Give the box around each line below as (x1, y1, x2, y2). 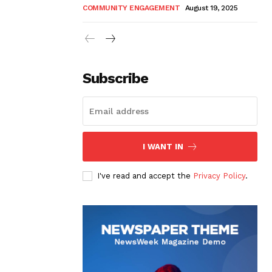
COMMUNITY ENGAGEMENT (83, 3, 180, 12)
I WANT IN (142, 141, 183, 151)
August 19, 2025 (185, 3, 237, 12)
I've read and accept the (97, 171, 193, 180)
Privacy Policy (193, 171, 245, 180)
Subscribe (83, 69, 148, 87)
